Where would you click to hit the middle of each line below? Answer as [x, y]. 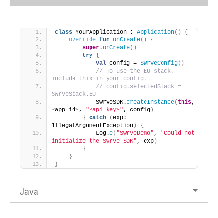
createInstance [150, 102]
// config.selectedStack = [138, 87]
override [82, 40]
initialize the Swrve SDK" [94, 141]
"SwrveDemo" [135, 133]
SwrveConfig [159, 63]
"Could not [178, 133]
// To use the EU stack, [135, 71]
